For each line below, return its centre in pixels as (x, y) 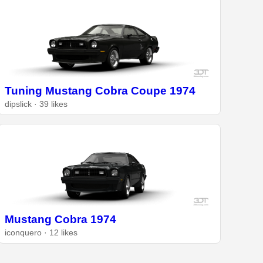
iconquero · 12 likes (41, 232)
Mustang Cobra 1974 (61, 219)
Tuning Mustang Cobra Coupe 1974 (100, 91)
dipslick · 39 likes (36, 104)
